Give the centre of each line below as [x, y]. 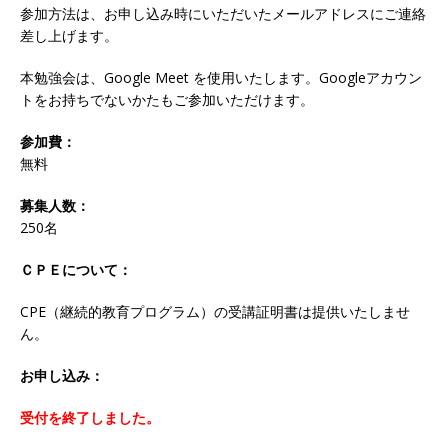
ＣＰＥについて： [76, 269]
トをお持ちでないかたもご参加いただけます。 [167, 99]
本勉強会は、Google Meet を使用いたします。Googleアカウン [221, 77]
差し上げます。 [69, 35]
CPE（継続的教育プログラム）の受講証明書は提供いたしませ [215, 311]
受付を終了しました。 [90, 417]
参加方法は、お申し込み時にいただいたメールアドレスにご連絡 [223, 13]
